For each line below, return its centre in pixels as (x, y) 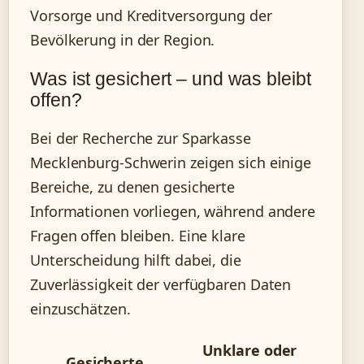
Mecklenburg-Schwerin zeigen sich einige (171, 162)
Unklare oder (249, 351)
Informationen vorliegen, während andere (173, 211)
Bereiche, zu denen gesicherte (133, 186)
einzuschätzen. (80, 308)
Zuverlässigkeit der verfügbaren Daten (161, 284)
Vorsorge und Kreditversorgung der (151, 16)
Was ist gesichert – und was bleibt (171, 78)
